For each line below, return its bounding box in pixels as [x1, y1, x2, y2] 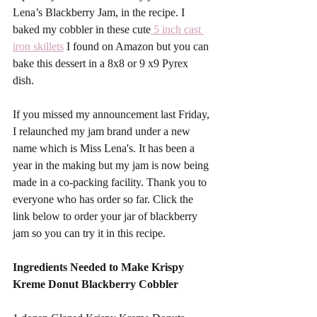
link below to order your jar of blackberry [13, 209, 200, 222]
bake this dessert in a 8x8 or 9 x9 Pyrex [13, 57, 191, 69]
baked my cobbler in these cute [13, 23, 151, 35]
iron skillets [13, 40, 64, 52]
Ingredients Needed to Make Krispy [13, 260, 187, 273]
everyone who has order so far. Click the [13, 192, 196, 205]
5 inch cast [151, 23, 204, 35]
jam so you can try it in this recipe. [13, 226, 168, 239]
